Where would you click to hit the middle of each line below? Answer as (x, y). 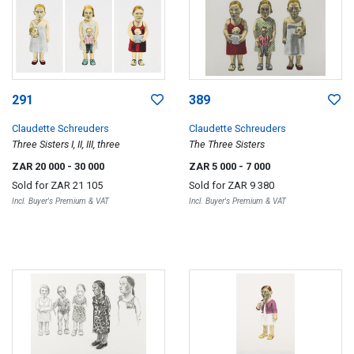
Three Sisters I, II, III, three (66, 144)
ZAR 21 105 (77, 185)
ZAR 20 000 (40, 166)
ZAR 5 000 (214, 166)
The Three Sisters (227, 144)
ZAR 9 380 (251, 185)
